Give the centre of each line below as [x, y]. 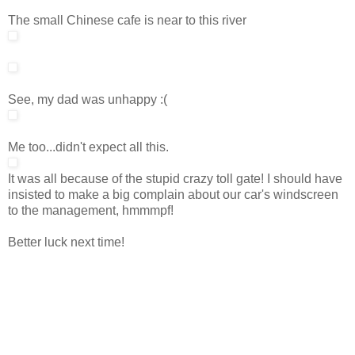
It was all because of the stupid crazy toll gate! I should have [175, 178]
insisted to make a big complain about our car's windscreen [173, 194]
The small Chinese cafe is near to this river [127, 20]
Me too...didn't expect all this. [88, 147]
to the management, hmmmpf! [91, 210]
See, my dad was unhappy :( [88, 99]
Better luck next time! [66, 242]
